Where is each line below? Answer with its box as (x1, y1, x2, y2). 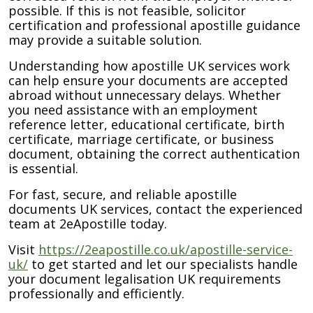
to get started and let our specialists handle (28, 256, 298, 272)
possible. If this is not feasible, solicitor (8, 2, 246, 19)
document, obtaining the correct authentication (8, 145, 300, 162)
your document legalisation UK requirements (8, 270, 281, 287)
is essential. (8, 160, 78, 177)
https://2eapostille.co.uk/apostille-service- (38, 241, 293, 258)
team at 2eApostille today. (8, 215, 167, 232)
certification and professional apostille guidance (8, 17, 300, 34)
